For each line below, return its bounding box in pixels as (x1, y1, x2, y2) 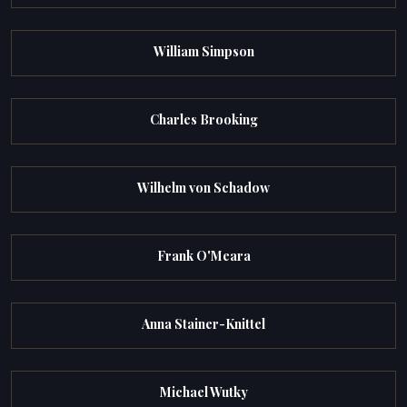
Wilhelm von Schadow (137, 178, 270, 196)
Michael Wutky (159, 383, 248, 402)
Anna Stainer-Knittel (142, 315, 265, 333)
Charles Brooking (149, 110, 258, 128)
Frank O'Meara (156, 247, 251, 265)
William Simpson (153, 42, 254, 60)
